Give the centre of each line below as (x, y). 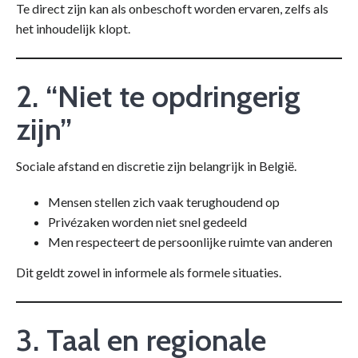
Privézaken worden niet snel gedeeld (147, 222)
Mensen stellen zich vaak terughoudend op (164, 202)
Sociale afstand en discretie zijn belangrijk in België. (156, 165)
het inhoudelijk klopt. (73, 28)
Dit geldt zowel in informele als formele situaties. (149, 272)
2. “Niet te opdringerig (158, 96)
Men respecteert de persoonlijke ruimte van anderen (190, 242)
